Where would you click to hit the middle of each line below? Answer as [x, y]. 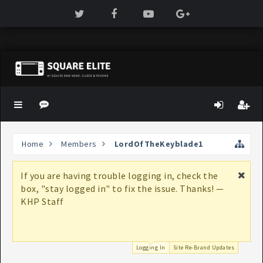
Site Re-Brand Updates [203, 247]
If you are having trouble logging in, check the [119, 176]
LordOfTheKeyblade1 [159, 144]
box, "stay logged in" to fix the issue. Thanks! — [122, 188]
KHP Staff [42, 201]
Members [79, 144]
